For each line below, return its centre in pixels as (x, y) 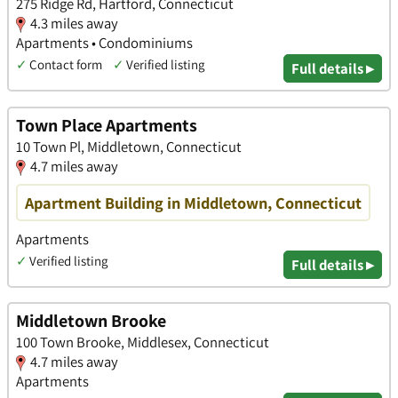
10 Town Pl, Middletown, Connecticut (129, 146)
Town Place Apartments (107, 125)
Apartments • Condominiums (104, 42)
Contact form (66, 64)
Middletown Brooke (91, 321)
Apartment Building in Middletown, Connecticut (193, 202)
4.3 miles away (74, 23)
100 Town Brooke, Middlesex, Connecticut (143, 342)
